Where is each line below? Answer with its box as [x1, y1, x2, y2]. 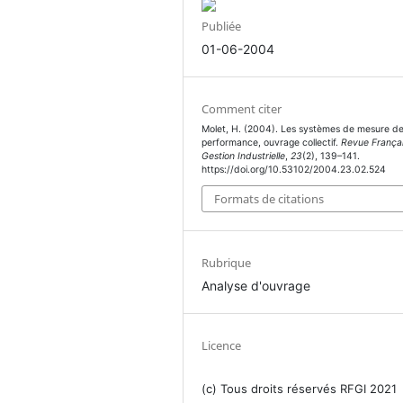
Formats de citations [214, 191, 325, 208]
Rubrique [201, 255, 252, 272]
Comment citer [201, 100, 282, 117]
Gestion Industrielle [201, 149, 286, 162]
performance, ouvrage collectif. [201, 136, 342, 148]
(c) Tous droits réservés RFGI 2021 [201, 381, 398, 396]
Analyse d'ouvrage [201, 278, 311, 294]
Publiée [201, 17, 242, 34]
